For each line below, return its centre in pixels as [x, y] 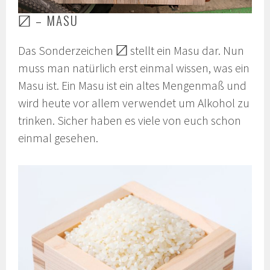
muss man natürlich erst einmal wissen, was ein [134, 68]
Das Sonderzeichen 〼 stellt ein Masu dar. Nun [131, 51]
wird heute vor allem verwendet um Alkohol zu [134, 103]
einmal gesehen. [58, 138]
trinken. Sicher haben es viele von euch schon [130, 121]
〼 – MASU [49, 20]
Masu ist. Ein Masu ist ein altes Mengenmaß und [133, 86]
